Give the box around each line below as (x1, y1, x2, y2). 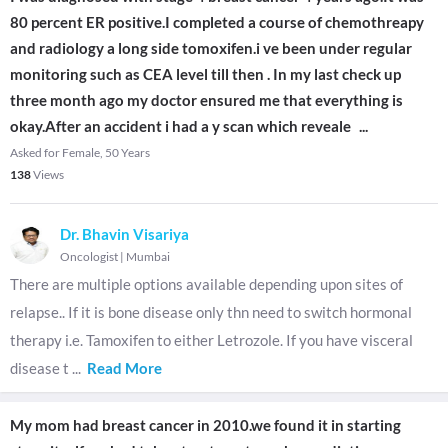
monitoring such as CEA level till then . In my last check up (10, 65, 401, 83)
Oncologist (60, 249, 118, 264)
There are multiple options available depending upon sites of (10, 275, 403, 293)
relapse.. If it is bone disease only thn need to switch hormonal (10, 303, 412, 321)
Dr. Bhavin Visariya (60, 225, 189, 243)
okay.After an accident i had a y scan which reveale (10, 117, 351, 135)
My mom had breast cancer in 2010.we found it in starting (10, 416, 401, 434)
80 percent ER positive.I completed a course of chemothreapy (10, 13, 424, 31)
